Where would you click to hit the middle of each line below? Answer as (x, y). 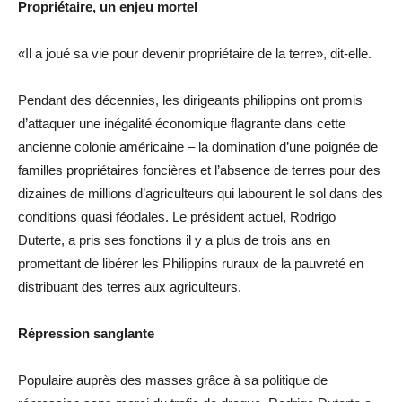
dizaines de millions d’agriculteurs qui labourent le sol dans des (201, 193)
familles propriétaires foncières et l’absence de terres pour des (199, 170)
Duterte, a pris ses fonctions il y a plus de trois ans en (174, 240)
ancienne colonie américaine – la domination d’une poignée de (198, 146)
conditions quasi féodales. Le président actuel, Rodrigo (177, 216)
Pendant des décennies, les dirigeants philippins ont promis (190, 100)
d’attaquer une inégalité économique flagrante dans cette (182, 123)
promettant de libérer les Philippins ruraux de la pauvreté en (191, 263)
